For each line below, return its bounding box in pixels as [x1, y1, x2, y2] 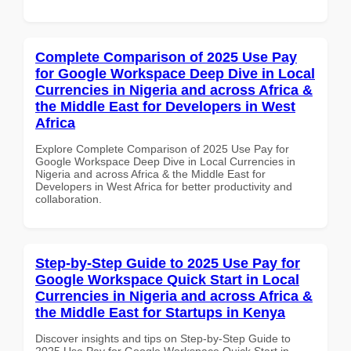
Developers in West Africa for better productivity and [35, 179, 292, 193]
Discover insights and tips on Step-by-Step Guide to [35, 331, 291, 345]
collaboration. [35, 192, 102, 205]
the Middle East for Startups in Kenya [35, 304, 285, 320]
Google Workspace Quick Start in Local [35, 271, 299, 288]
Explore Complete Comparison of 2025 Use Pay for [35, 142, 289, 155]
